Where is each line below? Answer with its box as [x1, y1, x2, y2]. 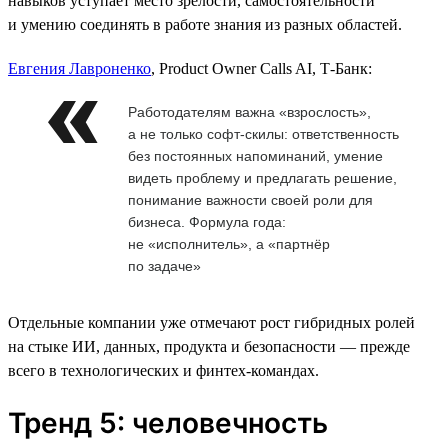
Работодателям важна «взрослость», [128, 103, 371, 120]
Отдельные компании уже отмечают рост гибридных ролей [8, 313, 415, 331]
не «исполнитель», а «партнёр [128, 235, 330, 252]
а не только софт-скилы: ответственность [128, 125, 399, 142]
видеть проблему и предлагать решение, [128, 169, 397, 186]
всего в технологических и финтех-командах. [8, 361, 319, 379]
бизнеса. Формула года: [128, 213, 286, 230]
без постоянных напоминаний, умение [128, 147, 383, 164]
